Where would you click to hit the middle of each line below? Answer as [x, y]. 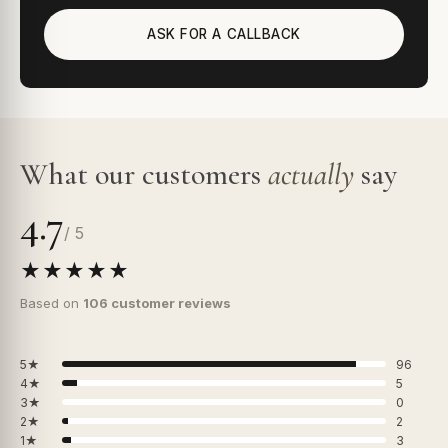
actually [311, 174]
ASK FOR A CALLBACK [224, 33]
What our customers [144, 174]
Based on [51, 302]
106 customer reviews [157, 302]
